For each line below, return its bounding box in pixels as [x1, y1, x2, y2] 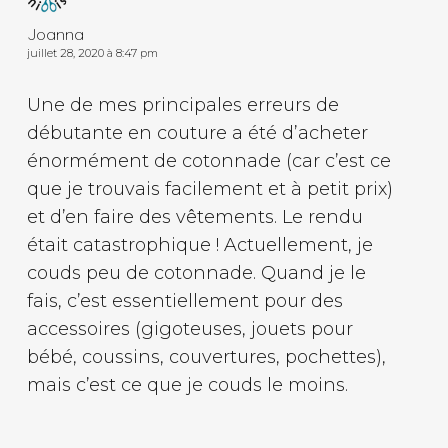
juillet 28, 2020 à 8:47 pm [26, 45, 158, 60]
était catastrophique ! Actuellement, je [26, 233, 373, 256]
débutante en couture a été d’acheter [26, 121, 368, 144]
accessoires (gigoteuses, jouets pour [26, 317, 353, 340]
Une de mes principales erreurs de [26, 93, 339, 116]
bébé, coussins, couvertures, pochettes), [26, 345, 386, 368]
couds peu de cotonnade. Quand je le [26, 261, 366, 284]
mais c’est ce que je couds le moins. [26, 373, 348, 396]
